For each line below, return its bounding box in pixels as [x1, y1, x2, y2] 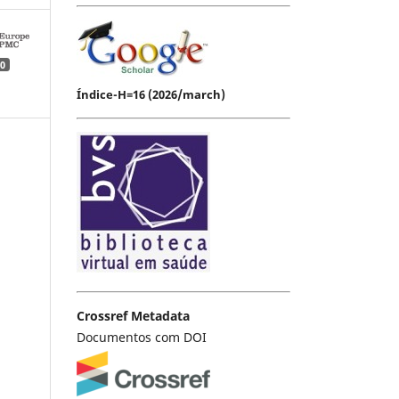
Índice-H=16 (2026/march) [77, 85, 225, 102]
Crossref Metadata [77, 306, 190, 324]
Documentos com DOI [77, 328, 207, 346]
